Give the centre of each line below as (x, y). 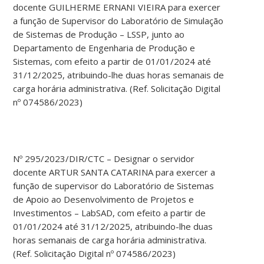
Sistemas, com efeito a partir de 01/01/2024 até (112, 62)
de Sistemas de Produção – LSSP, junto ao (99, 34)
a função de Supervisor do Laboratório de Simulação (118, 21)
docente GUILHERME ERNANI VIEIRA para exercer (117, 7)
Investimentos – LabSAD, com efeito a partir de (110, 213)
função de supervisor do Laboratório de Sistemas (114, 186)
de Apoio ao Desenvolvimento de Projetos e (104, 199)
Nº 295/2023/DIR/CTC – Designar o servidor (104, 159)
